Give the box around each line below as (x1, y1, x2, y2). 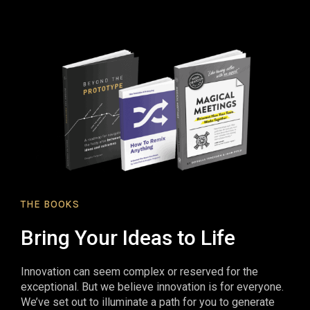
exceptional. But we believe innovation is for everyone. (21, 280, 284, 294)
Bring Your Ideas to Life (21, 226, 235, 250)
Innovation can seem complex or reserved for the (21, 265, 258, 279)
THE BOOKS (21, 198, 80, 211)
